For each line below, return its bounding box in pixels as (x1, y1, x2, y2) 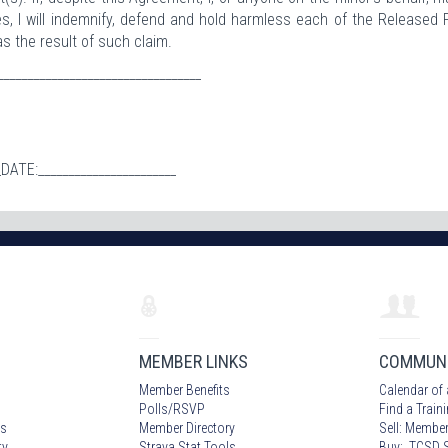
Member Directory (139, 419, 235, 436)
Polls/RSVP (139, 400, 205, 417)
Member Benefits (139, 381, 230, 398)
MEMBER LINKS (139, 350, 248, 372)
